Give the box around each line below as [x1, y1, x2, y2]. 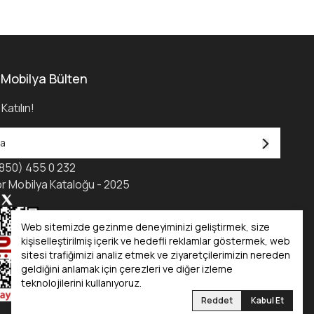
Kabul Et [251, 294, 284, 306]
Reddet [201, 294, 233, 306]
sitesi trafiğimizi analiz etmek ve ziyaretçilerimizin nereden [21, 248, 290, 261]
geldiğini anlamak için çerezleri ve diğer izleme [21, 262, 233, 275]
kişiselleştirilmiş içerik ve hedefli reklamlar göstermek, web [21, 234, 290, 247]
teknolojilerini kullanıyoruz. [21, 276, 142, 289]
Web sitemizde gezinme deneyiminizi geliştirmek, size [21, 220, 270, 233]
